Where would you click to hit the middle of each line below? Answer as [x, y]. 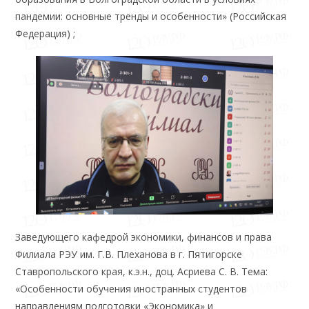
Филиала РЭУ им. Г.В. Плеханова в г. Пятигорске [129, 254]
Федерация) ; [46, 34]
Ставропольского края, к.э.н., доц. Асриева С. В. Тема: [142, 271]
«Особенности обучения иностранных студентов [131, 288]
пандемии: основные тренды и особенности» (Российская [151, 17]
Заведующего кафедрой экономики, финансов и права [144, 237]
